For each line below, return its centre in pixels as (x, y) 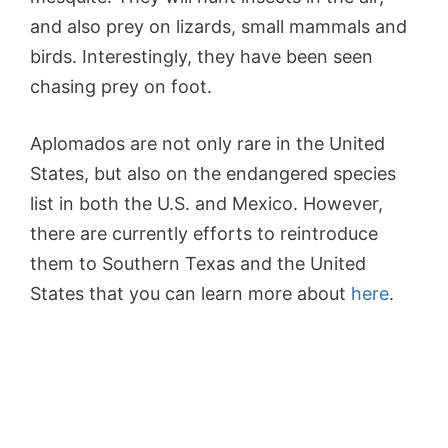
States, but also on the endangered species (213, 173)
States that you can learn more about (190, 293)
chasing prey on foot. (121, 86)
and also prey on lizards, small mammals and (218, 26)
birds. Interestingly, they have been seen (201, 56)
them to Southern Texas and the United (198, 263)
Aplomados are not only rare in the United (207, 143)
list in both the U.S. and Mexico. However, (206, 203)
